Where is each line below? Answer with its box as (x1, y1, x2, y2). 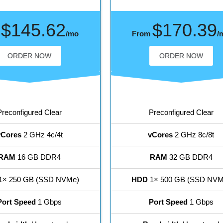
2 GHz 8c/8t (173, 130, 215, 139)
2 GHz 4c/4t (21, 130, 63, 139)
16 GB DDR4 (15, 153, 61, 162)
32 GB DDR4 (167, 153, 213, 162)
